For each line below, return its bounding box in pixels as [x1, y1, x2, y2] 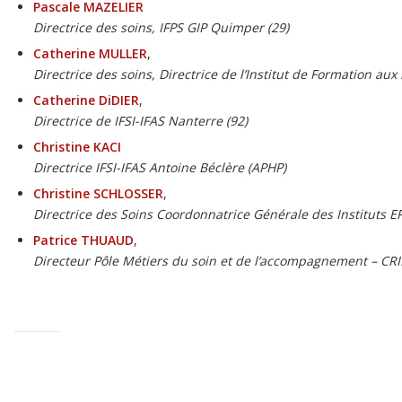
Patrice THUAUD [33, 232, 135, 249]
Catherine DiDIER [33, 92, 140, 109]
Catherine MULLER [33, 45, 148, 63]
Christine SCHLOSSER [33, 185, 164, 203]
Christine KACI [33, 138, 122, 156]
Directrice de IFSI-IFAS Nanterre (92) [33, 112, 249, 130]
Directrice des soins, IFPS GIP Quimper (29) [33, 19, 290, 37]
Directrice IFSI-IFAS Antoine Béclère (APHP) [33, 159, 287, 177]
